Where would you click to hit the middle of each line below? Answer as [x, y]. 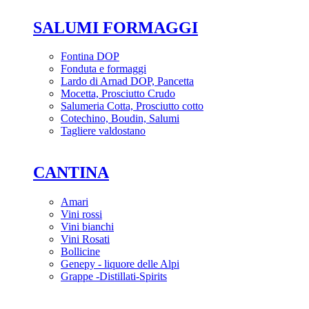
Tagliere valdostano [103, 131]
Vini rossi [81, 215]
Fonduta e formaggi [103, 69]
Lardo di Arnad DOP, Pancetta [127, 81]
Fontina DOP [90, 57]
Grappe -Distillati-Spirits [114, 277]
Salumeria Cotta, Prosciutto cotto [132, 106]
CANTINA [71, 173]
